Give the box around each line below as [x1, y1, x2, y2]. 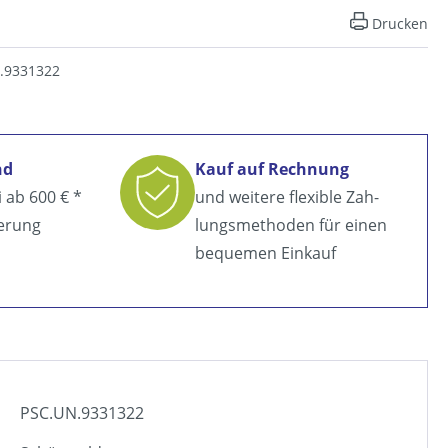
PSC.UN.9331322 [20, 402, 145, 425]
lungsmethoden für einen [195, 214, 387, 237]
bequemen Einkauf [195, 242, 336, 265]
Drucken [372, 14, 428, 34]
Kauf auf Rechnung [195, 158, 349, 181]
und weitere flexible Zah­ [195, 186, 379, 209]
